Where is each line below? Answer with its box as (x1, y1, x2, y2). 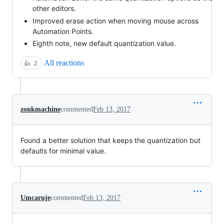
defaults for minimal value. (20, 146, 106, 155)
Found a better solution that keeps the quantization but (20, 136, 200, 144)
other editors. (32, 4, 76, 12)
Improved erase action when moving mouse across (32, 16, 198, 25)
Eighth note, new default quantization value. (32, 39, 176, 47)
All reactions (44, 58, 84, 67)
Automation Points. (32, 26, 93, 35)
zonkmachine (20, 105, 60, 113)
